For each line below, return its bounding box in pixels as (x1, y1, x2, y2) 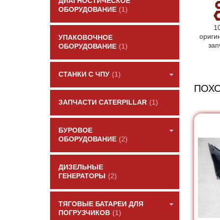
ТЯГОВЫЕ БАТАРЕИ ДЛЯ (58, 200, 143, 208)
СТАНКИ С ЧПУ (58, 71, 110, 78)
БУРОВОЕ (58, 127, 92, 134)
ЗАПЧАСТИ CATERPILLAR (58, 99, 147, 106)
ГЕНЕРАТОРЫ (58, 172, 106, 180)
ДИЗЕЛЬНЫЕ (58, 164, 103, 171)
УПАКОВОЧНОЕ (58, 34, 112, 41)
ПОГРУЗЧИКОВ (58, 209, 110, 217)
